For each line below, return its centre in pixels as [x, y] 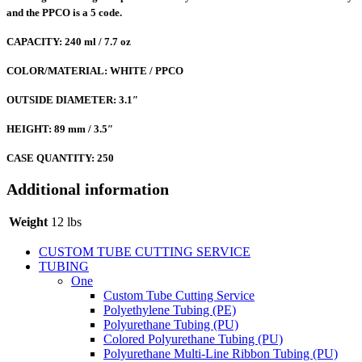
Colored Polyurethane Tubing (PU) [193, 339]
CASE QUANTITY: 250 [60, 158]
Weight [28, 221]
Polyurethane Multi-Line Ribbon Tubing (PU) [221, 353]
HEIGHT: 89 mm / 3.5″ [60, 129]
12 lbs [66, 221]
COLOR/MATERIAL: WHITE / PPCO [95, 71]
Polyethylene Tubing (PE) [170, 309]
